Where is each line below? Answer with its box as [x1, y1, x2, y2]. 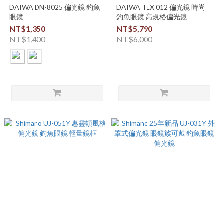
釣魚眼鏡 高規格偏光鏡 [116, 12, 187, 21]
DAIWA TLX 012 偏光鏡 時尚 [116, 3, 205, 11]
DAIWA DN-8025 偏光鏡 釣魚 [9, 3, 100, 11]
